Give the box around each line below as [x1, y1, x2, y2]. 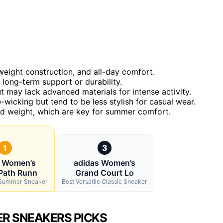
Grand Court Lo [75, 167, 134, 178]
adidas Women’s [74, 157, 135, 168]
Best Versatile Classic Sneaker [62, 177, 147, 185]
